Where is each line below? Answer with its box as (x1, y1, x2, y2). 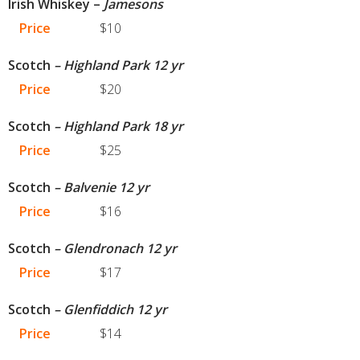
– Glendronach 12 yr (51, 239, 177, 258)
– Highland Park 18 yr (51, 117, 183, 136)
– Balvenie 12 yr (51, 178, 149, 197)
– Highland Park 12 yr (51, 56, 183, 75)
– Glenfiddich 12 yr (51, 301, 167, 319)
